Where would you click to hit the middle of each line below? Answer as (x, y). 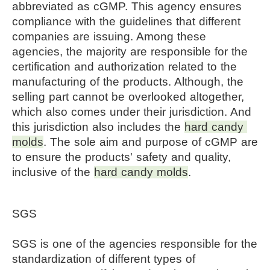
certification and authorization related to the (124, 66)
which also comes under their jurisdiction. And (132, 111)
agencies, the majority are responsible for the (130, 51)
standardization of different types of (104, 259)
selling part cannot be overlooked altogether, (128, 96)
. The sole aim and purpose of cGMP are (151, 142)
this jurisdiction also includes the (98, 127)
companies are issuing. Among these (109, 36)
